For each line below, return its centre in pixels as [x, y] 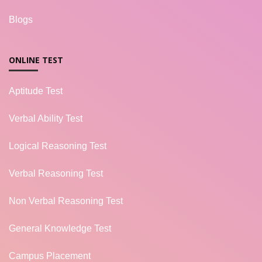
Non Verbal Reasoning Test [66, 201]
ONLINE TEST [36, 60]
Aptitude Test [36, 91]
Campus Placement [50, 256]
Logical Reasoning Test [58, 146]
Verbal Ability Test [46, 118]
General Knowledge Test [60, 228]
